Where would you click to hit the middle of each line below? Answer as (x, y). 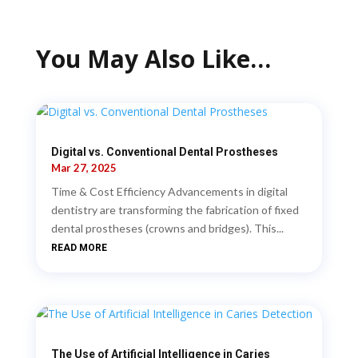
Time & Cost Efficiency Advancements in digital (169, 191)
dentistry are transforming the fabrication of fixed (175, 210)
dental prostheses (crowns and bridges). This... (167, 228)
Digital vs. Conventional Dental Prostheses (164, 152)
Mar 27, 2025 (84, 168)
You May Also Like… (153, 59)
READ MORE (79, 248)
